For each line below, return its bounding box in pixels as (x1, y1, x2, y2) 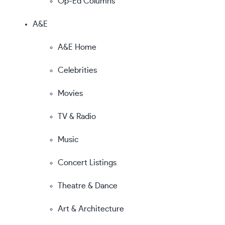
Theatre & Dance (58, 181, 118, 190)
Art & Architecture (58, 204, 124, 213)
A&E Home (58, 43, 96, 51)
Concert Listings (58, 158, 117, 167)
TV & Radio (58, 112, 96, 121)
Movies (58, 89, 83, 97)
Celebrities (58, 66, 97, 74)
